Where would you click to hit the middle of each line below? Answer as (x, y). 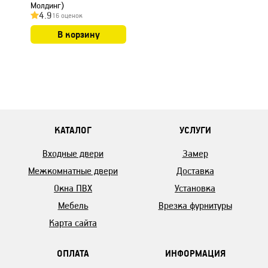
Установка (195, 188)
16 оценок (67, 16)
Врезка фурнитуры (195, 205)
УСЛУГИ (195, 130)
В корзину (78, 34)
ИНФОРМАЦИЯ (195, 253)
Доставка (195, 170)
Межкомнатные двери (73, 170)
